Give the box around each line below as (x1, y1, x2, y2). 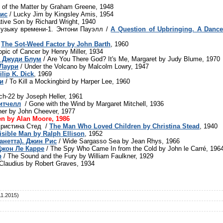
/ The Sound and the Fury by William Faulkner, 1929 (1, 152, 153, 160)
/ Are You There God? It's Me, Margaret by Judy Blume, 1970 (41, 55, 220, 63)
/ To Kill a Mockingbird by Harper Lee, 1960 (3, 77, 130, 85)
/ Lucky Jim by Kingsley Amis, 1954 (7, 10, 113, 18)
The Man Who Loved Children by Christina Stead (49, 122, 200, 130)
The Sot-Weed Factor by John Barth (1, 40, 111, 48)
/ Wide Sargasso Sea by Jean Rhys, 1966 (57, 137, 180, 145)
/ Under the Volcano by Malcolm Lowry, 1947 (18, 62, 149, 70)
